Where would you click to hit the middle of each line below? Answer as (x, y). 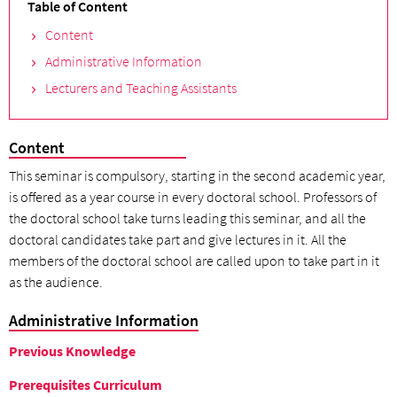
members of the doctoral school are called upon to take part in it (194, 260)
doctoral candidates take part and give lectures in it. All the (178, 239)
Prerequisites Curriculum (86, 384)
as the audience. (56, 281)
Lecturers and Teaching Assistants (141, 88)
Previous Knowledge (72, 351)
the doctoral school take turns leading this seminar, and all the (187, 218)
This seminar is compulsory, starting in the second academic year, (197, 175)
